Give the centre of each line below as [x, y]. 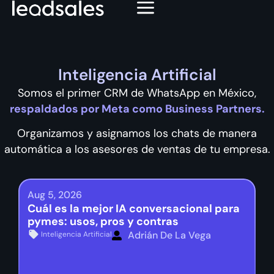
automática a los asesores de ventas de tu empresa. [137, 150]
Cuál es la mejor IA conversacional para [134, 208]
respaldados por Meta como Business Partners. [137, 109]
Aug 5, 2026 [55, 194]
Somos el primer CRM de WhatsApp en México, [137, 93]
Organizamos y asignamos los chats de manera [137, 134]
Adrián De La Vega [169, 235]
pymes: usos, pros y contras [103, 221]
